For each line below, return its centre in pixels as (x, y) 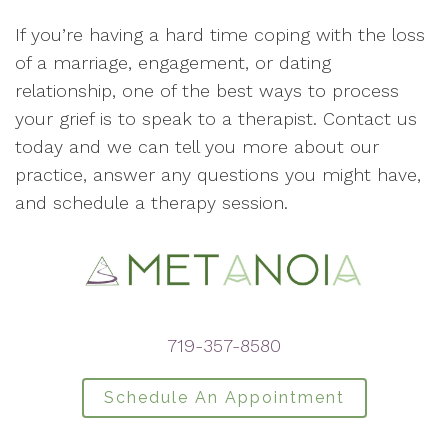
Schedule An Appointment (224, 398)
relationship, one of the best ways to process (207, 90)
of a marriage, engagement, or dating (173, 62)
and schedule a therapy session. (151, 202)
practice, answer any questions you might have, (218, 174)
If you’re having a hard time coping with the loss (220, 34)
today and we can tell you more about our (197, 146)
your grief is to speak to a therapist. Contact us (216, 118)
